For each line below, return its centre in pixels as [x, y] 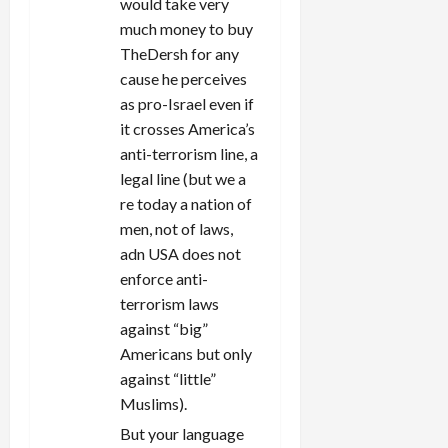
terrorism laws [169, 303]
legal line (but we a [183, 178]
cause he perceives [183, 78]
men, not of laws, [176, 228]
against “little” [168, 378]
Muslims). [153, 403]
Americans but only [186, 353]
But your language [182, 433]
